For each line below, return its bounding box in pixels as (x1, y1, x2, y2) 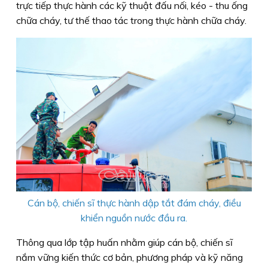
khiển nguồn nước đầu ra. (81, 212, 187, 224)
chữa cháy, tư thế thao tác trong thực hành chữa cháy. (16, 14, 246, 27)
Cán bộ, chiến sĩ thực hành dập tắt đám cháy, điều (27, 197, 241, 209)
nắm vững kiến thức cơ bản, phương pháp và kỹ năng (16, 251, 243, 264)
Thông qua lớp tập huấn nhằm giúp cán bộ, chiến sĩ (16, 236, 233, 249)
